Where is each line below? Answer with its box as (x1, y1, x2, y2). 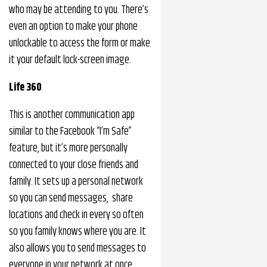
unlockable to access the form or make (9, 35, 150, 52)
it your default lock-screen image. (9, 52, 131, 69)
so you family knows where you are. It (9, 223, 146, 240)
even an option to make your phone (9, 18, 138, 35)
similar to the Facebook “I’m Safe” (9, 123, 132, 140)
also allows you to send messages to (9, 240, 146, 257)
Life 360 (9, 79, 42, 96)
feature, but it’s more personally (9, 140, 128, 157)
